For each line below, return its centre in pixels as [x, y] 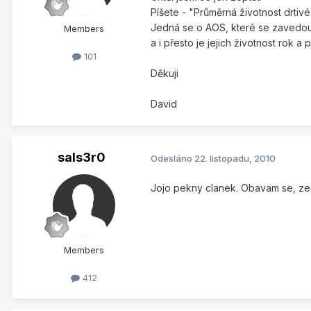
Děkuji [165, 74]
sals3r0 [81, 158]
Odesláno [173, 158]
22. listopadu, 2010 [235, 158]
